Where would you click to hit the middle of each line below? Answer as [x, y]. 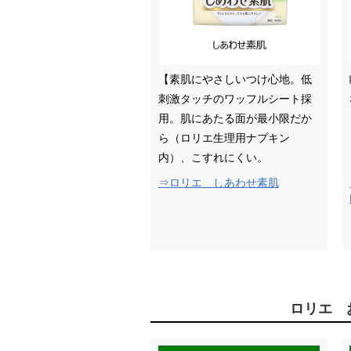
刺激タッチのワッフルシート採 [235, 99]
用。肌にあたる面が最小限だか [235, 118]
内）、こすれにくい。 [213, 157]
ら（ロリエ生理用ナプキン [224, 138]
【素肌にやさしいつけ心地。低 [235, 79]
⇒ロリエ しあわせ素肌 [218, 183]
